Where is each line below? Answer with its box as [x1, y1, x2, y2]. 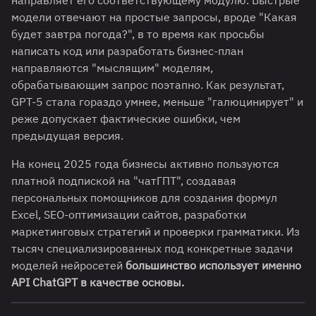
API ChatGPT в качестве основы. [11, 275, 184, 290]
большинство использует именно [126, 258, 301, 273]
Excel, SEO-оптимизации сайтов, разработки [11, 207, 246, 222]
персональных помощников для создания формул [11, 190, 277, 205]
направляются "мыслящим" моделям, [11, 61, 213, 75]
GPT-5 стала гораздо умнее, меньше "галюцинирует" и [11, 95, 303, 109]
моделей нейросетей [11, 258, 126, 273]
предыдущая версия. [11, 128, 123, 143]
